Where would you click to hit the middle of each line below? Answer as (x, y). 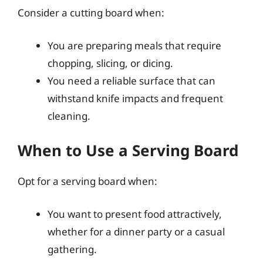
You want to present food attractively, (135, 214)
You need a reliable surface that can (131, 80)
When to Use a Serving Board (128, 150)
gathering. (72, 249)
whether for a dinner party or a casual (136, 231)
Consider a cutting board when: (91, 13)
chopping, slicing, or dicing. (110, 63)
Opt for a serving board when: (87, 181)
